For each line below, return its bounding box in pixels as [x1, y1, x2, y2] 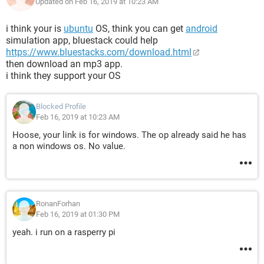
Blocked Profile [36, 102, 86, 111]
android [186, 23, 217, 34]
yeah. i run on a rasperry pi [12, 227, 115, 237]
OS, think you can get [93, 23, 186, 34]
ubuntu [64, 23, 93, 34]
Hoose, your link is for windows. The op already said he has [12, 130, 246, 140]
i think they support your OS [6, 70, 121, 81]
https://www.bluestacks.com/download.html [6, 47, 192, 58]
